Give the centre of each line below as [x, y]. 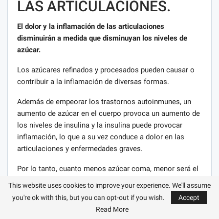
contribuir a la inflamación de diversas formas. [93, 82]
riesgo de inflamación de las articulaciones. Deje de [102, 181]
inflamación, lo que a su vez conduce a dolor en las [101, 137]
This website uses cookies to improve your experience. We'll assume [109, 185]
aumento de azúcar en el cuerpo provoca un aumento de [109, 114]
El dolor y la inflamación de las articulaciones [91, 27]
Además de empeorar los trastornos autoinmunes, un [104, 102]
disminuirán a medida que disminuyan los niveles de [102, 38]
